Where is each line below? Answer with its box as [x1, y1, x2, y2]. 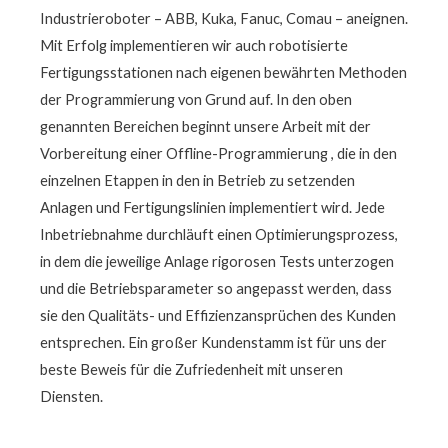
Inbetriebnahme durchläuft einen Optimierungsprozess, [40, 226, 398, 243]
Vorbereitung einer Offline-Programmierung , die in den [40, 145, 397, 162]
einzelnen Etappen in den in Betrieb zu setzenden [40, 172, 355, 189]
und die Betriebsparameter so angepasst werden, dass [40, 280, 392, 297]
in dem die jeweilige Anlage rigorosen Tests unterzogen [40, 253, 394, 270]
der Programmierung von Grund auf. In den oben [40, 91, 352, 108]
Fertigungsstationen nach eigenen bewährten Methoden [40, 64, 407, 81]
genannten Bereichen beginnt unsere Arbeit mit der [40, 118, 371, 135]
